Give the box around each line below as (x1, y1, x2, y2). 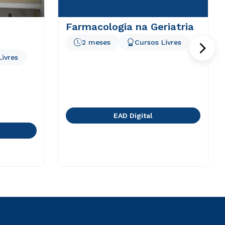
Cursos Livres (134, 38, 181, 46)
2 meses (81, 38, 110, 46)
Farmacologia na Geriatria (65, 21, 194, 33)
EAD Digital (113, 111, 153, 120)
